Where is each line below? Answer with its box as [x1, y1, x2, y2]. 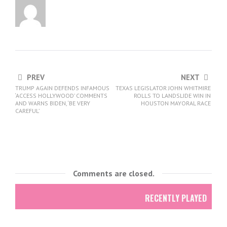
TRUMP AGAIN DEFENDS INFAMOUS [15, 84, 109, 92]
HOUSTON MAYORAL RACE [141, 99, 211, 107]
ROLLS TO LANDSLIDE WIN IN [134, 92, 211, 99]
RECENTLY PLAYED [145, 192, 207, 204]
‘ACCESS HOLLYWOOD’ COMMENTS [15, 92, 107, 99]
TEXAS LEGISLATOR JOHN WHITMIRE [116, 84, 211, 92]
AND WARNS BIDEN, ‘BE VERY [15, 99, 90, 107]
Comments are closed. [72, 168, 155, 178]
